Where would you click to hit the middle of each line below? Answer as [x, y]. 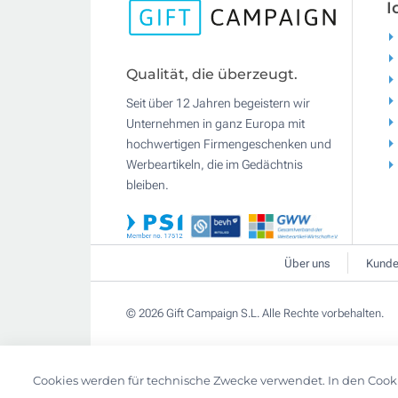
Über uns [307, 263]
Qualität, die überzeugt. [212, 74]
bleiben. [147, 184]
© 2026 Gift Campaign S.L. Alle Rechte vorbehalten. [255, 313]
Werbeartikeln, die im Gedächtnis [215, 164]
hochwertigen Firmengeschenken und [229, 143]
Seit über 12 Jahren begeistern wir [218, 103]
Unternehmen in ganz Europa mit [215, 123]
